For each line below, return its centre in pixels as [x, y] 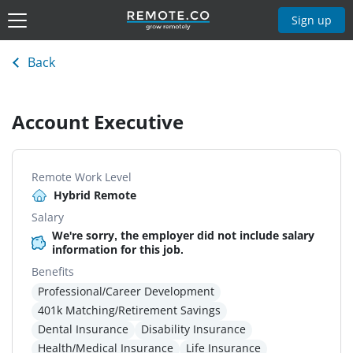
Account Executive [98, 122]
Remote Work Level [82, 177]
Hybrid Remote [95, 195]
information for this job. [118, 250]
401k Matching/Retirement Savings [129, 310]
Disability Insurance [193, 329]
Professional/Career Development [126, 292]
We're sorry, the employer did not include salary [183, 236]
